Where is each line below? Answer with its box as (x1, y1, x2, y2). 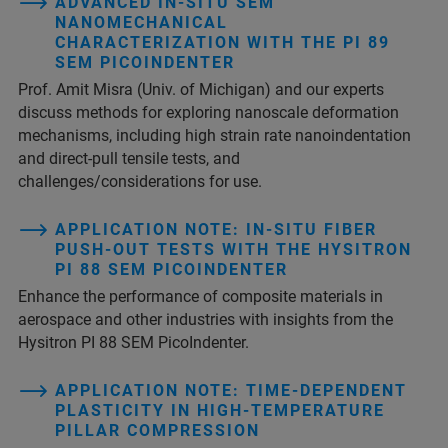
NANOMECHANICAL (55, 12, 228, 32)
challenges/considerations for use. (18, 171, 262, 191)
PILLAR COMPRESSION (55, 420, 260, 440)
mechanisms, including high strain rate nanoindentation (18, 125, 411, 145)
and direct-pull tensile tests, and (18, 148, 240, 168)
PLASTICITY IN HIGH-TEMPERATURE (55, 400, 385, 420)
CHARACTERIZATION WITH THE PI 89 (55, 32, 390, 52)
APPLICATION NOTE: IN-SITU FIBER (55, 219, 377, 239)
